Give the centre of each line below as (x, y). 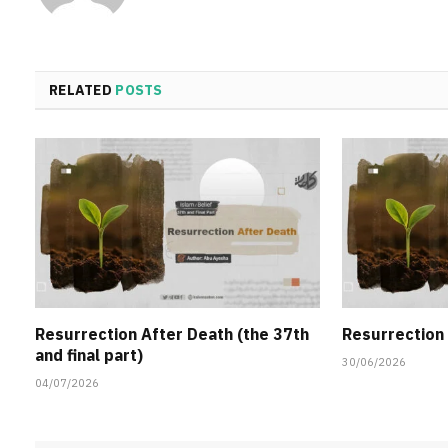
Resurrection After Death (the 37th (172, 333)
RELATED (82, 90)
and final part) (89, 354)
